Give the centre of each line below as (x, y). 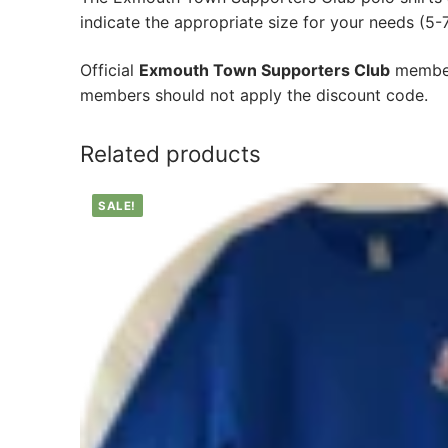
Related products (170, 153)
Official (109, 69)
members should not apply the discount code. (254, 94)
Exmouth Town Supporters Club (264, 69)
